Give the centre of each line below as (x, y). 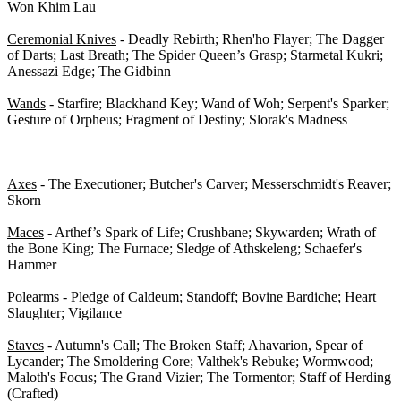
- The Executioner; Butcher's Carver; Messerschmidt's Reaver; (214, 184)
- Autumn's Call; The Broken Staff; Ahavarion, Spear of (203, 346)
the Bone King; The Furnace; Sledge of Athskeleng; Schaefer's (184, 249)
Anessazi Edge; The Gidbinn (89, 72)
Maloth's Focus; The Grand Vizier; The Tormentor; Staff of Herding (199, 378)
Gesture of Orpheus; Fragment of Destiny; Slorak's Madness (177, 120)
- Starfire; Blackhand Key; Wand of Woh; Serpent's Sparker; (218, 104)
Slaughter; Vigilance (64, 313)
